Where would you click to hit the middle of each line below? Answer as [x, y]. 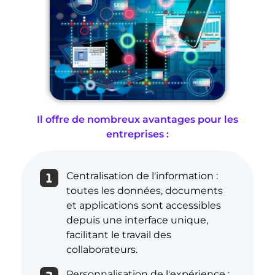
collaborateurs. [102, 250]
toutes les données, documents [144, 191]
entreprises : [137, 134]
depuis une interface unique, [137, 220]
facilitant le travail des [118, 235]
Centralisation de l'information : [142, 176]
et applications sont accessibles [143, 206]
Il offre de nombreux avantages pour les [137, 119]
